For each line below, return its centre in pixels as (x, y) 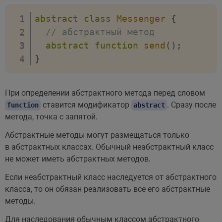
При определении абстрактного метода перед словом (105, 93)
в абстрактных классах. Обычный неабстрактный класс (109, 147)
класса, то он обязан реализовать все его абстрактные (107, 189)
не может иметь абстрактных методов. (78, 159)
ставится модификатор (86, 105)
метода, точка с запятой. (51, 116)
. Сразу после (191, 105)
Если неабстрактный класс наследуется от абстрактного (111, 177)
